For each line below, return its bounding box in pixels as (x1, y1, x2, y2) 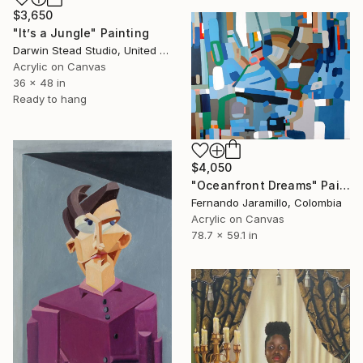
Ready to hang (13, 92, 87, 106)
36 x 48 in (13, 76, 66, 90)
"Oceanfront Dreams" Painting (339, 177, 350, 192)
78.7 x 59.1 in (191, 228, 258, 241)
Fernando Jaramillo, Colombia (191, 195, 342, 209)
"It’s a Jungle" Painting (13, 26, 149, 41)
